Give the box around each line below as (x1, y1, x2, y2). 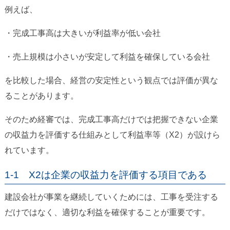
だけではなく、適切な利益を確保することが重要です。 (4, 208, 210, 217)
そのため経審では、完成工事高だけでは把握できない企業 (4, 115, 218, 124)
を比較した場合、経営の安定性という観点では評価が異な (4, 76, 218, 85)
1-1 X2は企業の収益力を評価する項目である (4, 169, 207, 181)
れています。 (4, 146, 54, 155)
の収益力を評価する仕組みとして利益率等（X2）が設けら (4, 130, 220, 140)
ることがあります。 (4, 91, 79, 101)
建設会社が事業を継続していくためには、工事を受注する (4, 193, 218, 202)
